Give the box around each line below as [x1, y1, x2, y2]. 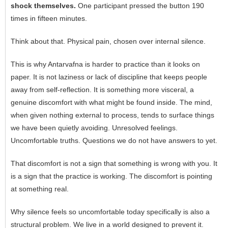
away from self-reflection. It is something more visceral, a [11, 85, 194, 94]
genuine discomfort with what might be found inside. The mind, [11, 98, 212, 107]
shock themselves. [11, 2, 76, 10]
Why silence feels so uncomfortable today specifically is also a [11, 208, 210, 216]
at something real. [11, 185, 69, 193]
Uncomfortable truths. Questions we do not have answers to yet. [11, 136, 217, 145]
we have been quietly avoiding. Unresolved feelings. [11, 124, 178, 132]
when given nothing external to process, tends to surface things [11, 111, 214, 120]
